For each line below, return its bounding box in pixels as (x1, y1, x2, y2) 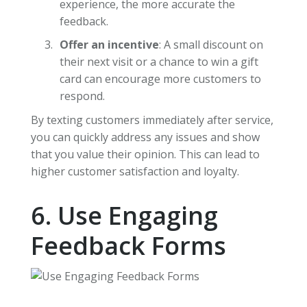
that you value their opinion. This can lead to (30, 147, 260, 162)
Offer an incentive (59, 37, 159, 53)
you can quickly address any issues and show (30, 130, 260, 145)
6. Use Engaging (30, 199, 218, 233)
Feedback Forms (30, 229, 226, 263)
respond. (59, 88, 105, 104)
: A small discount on (158, 37, 263, 53)
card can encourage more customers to (59, 71, 261, 87)
